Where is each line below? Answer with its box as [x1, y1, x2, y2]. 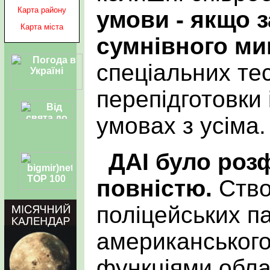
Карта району [17, 5, 66, 15]
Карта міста [20, 22, 63, 31]
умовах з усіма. [96, 112, 266, 139]
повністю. [96, 175, 212, 201]
